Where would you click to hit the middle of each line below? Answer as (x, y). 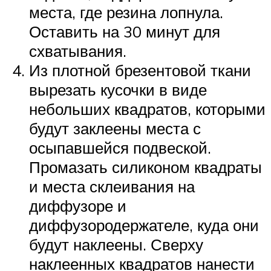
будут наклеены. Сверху (116, 245)
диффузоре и (78, 206)
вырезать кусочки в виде (118, 90)
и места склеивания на (112, 187)
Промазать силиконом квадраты (145, 167)
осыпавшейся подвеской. (120, 148)
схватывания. (78, 51)
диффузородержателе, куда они (144, 225)
